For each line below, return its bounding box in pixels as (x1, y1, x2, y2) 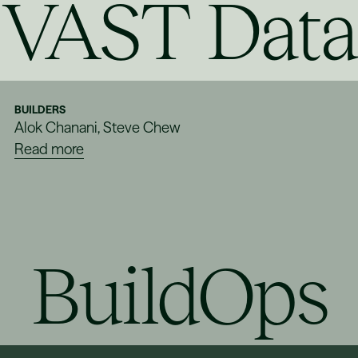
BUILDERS (14, 103, 66, 117)
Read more (14, 140, 85, 159)
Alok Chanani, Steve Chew (14, 118, 181, 137)
